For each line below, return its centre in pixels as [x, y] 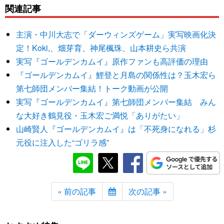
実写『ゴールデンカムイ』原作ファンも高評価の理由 [112, 61]
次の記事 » [147, 191]
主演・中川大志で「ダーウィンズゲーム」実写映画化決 [116, 34]
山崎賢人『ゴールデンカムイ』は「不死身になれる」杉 [116, 129]
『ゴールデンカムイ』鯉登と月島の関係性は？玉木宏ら [116, 75]
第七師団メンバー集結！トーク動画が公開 [92, 88]
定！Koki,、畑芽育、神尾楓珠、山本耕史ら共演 [101, 48]
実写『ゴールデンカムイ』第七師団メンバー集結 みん [116, 102]
